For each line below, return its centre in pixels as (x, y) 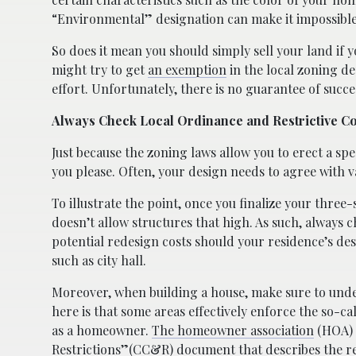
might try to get (100, 69)
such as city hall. (99, 260)
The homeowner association (233, 330)
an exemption (187, 69)
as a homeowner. (102, 330)
